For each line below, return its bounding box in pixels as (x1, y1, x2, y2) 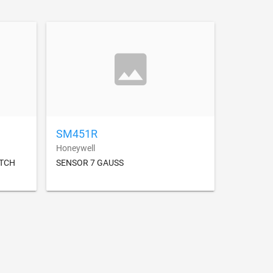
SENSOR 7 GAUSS (56, 158, 124, 168)
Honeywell (56, 143, 95, 154)
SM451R (56, 127, 97, 141)
